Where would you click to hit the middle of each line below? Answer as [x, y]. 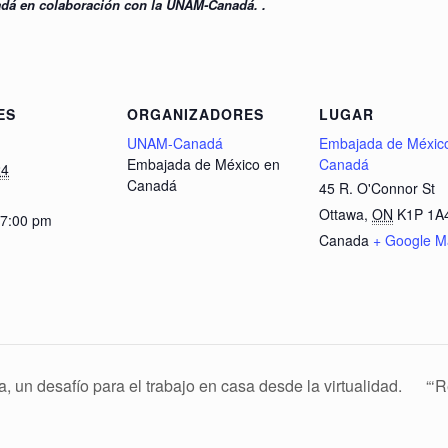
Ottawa [341, 213]
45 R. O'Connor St [377, 187]
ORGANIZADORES [195, 113]
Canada [344, 239]
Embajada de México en [203, 163]
